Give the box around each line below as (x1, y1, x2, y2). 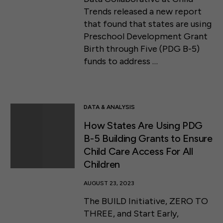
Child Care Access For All (84, 145, 193, 158)
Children (84, 158, 120, 171)
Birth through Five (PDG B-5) (84, 43, 200, 54)
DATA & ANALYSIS (84, 104, 135, 111)
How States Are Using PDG (84, 119, 203, 132)
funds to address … (84, 55, 158, 67)
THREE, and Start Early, (84, 208, 179, 219)
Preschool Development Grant (84, 30, 208, 42)
